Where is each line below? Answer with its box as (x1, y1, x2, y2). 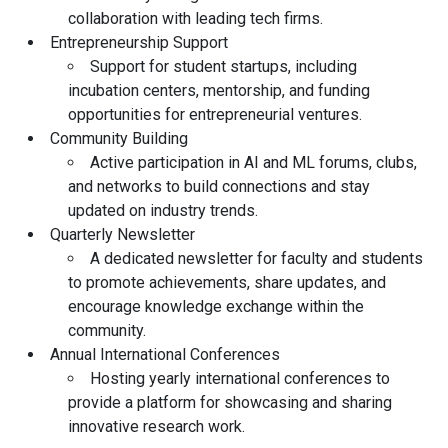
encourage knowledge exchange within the (68, 297, 364, 317)
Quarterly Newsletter (50, 225, 195, 245)
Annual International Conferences (50, 345, 280, 365)
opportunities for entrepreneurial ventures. (68, 105, 362, 125)
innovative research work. (68, 417, 245, 437)
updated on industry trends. (68, 201, 258, 221)
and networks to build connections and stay (68, 177, 370, 197)
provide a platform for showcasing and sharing (68, 393, 392, 413)
